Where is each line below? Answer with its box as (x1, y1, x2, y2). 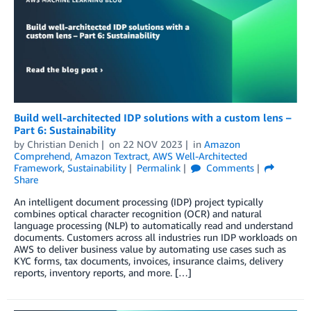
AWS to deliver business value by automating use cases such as (14, 243, 286, 255)
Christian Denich (27, 138, 99, 151)
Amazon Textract (75, 150, 148, 162)
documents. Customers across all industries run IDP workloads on (14, 231, 297, 244)
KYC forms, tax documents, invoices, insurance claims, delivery (14, 255, 283, 267)
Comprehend (14, 150, 70, 162)
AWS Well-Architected (153, 150, 247, 162)
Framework (14, 162, 62, 174)
